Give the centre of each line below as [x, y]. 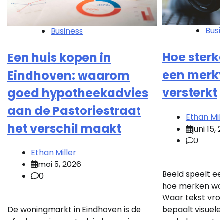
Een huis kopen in [59, 57]
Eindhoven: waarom [69, 75]
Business [67, 31]
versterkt [189, 93]
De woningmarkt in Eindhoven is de [74, 210]
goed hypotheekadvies [78, 93]
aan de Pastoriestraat [74, 110]
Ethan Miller [54, 153]
